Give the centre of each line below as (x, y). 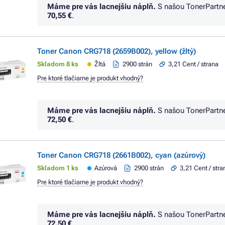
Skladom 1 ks (58, 168)
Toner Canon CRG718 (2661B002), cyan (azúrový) (121, 155)
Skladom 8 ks (58, 64)
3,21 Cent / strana (194, 64)
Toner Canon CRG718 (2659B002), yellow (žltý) (117, 51)
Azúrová (106, 168)
